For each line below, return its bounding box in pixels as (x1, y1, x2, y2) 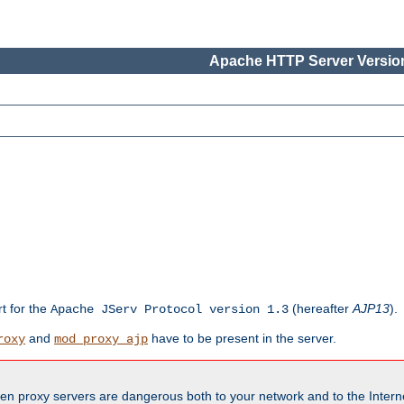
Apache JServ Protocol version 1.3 (50, 302, 289, 317)
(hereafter (289, 301, 353, 317)
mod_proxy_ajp (54, 332, 148, 347)
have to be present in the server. (148, 331, 336, 346)
